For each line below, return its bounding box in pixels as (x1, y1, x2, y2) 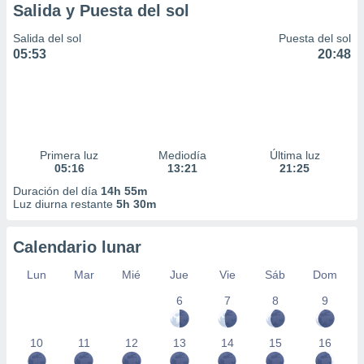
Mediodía (158, 149, 206, 162)
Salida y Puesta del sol (13, 2, 189, 19)
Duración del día (13, 184, 101, 197)
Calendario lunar (13, 238, 141, 256)
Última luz (269, 149, 320, 162)
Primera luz (40, 149, 99, 162)
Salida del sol (13, 32, 81, 45)
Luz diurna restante (13, 197, 116, 210)
